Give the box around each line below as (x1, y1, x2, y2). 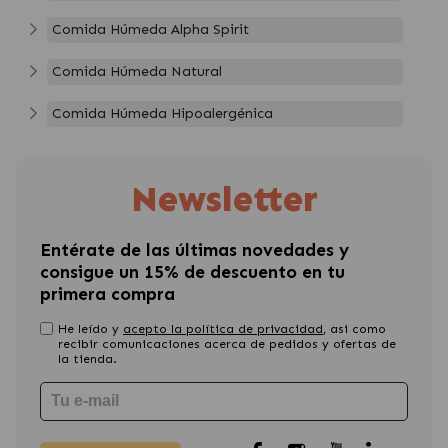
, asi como (323, 321, 386, 336)
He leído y (58, 321, 123, 336)
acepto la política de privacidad (123, 321, 323, 336)
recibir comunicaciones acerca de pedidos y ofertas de (58, 336, 396, 351)
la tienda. (58, 351, 117, 366)
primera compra (40, 283, 175, 305)
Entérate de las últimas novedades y (40, 239, 349, 261)
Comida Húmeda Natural (52, 62, 222, 80)
